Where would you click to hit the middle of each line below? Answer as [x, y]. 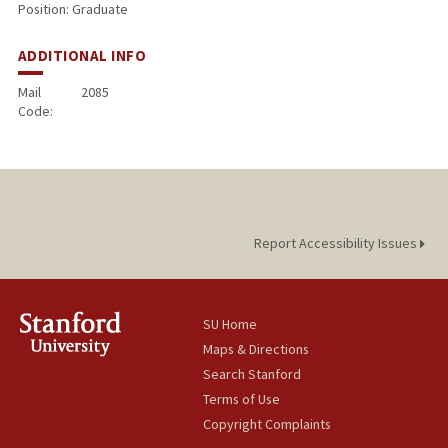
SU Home [230, 324]
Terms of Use [242, 399]
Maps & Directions [256, 349]
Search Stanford [252, 374]
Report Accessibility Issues [336, 243]
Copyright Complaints [267, 424]
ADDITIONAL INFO [82, 56]
